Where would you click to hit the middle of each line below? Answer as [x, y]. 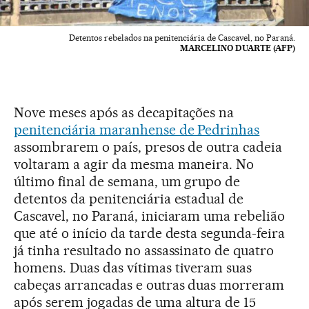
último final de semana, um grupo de [127, 182]
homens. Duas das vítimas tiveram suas [133, 268]
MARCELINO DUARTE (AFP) [238, 48]
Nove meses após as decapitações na [124, 113]
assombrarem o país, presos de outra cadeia [148, 147]
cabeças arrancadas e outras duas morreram [149, 285]
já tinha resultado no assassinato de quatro [144, 251]
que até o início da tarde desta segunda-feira [150, 233]
